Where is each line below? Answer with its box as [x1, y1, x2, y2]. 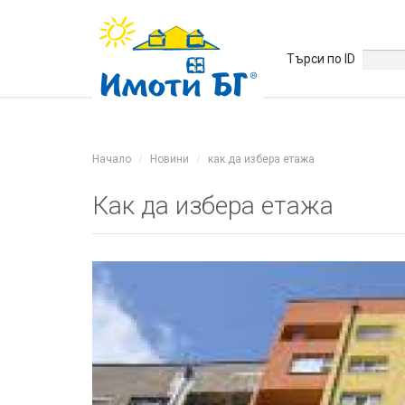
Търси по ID [287, 52, 355, 66]
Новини [150, 153, 189, 165]
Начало [92, 153, 131, 165]
